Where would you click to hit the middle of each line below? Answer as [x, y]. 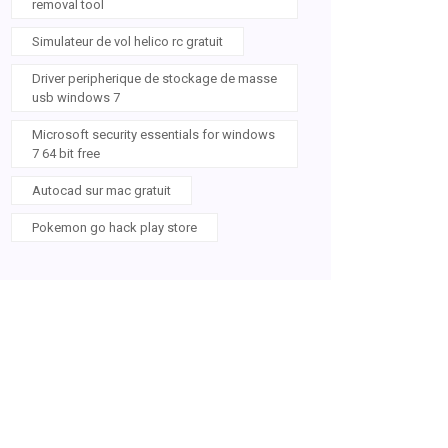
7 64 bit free [66, 153]
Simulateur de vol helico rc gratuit [127, 41]
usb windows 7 [76, 97]
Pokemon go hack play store [114, 227]
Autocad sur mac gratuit [101, 190]
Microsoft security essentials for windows [153, 134]
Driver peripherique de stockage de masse [154, 78]
